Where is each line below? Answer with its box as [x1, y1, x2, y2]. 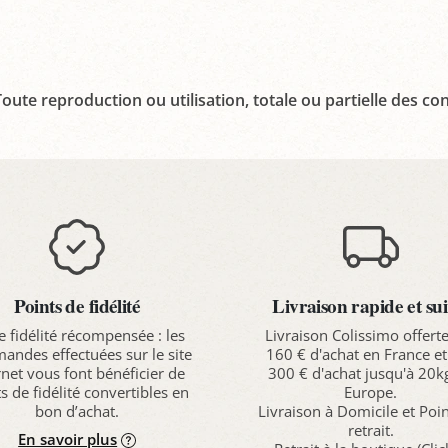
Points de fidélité [14, 291, 141, 320]
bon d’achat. [35, 400, 120, 421]
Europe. [344, 381, 398, 402]
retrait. [347, 419, 394, 440]
